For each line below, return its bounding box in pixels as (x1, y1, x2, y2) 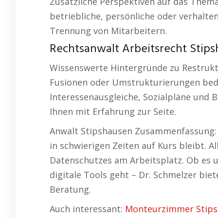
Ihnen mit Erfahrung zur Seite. (50, 106, 176, 118)
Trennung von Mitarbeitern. (50, 25, 167, 37)
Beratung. (50, 183, 91, 196)
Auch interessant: (50, 203, 125, 215)
